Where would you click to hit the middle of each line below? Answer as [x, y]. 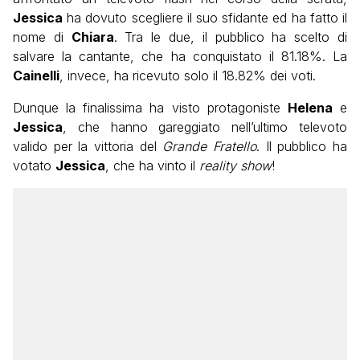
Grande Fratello [210, 147]
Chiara [92, 37]
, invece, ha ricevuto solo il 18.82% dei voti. [188, 76]
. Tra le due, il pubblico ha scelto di [231, 37]
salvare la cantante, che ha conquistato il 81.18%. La [180, 57]
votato [34, 166]
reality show [235, 166]
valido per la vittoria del [88, 147]
